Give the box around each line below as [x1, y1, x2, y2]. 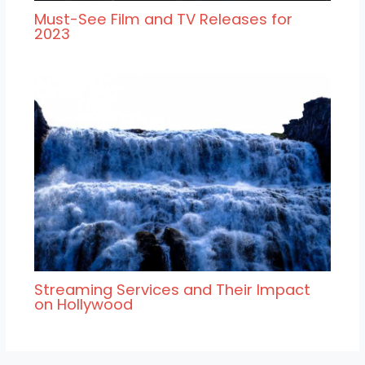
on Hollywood [33, 293, 133, 314]
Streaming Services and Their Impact [33, 279, 310, 300]
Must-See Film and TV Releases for [33, 9, 292, 30]
